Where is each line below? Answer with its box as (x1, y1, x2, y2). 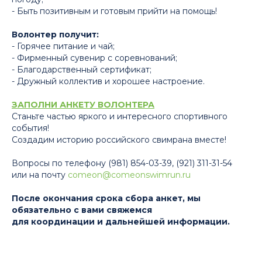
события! (12, 123, 49, 133)
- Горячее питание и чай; (12, 41, 115, 51)
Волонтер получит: (12, 29, 99, 40)
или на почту (12, 170, 68, 180)
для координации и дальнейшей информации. (12, 216, 230, 227)
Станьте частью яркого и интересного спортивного (12, 111, 227, 122)
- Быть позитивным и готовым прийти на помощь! (12, 6, 217, 16)
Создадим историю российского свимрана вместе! (12, 135, 226, 145)
